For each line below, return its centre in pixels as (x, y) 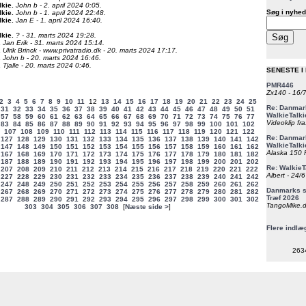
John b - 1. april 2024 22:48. (61, 13)
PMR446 (280, 85)
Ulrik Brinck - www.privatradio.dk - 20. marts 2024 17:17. (90, 50)
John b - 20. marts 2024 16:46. (52, 58)
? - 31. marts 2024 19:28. (56, 35)
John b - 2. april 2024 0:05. (59, 5)
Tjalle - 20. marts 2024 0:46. (47, 65)
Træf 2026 (283, 198)
